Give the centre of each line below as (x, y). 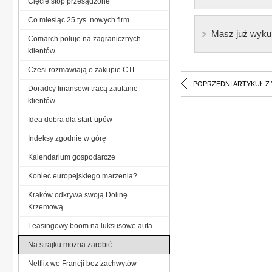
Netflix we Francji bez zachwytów (82, 263)
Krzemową (46, 207)
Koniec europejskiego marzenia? (83, 176)
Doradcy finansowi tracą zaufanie (83, 88)
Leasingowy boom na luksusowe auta (90, 226)
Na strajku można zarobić (70, 244)
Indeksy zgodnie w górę (67, 138)
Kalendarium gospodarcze (72, 157)
